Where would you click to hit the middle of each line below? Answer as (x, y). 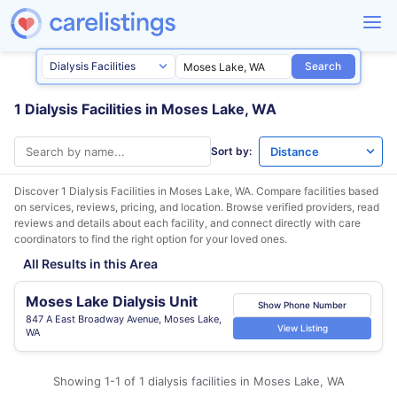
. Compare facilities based (315, 191)
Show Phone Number (302, 305)
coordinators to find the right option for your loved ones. (151, 239)
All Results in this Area (90, 264)
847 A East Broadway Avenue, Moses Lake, (124, 319)
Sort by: (231, 151)
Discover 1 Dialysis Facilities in (92, 191)
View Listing (302, 328)
